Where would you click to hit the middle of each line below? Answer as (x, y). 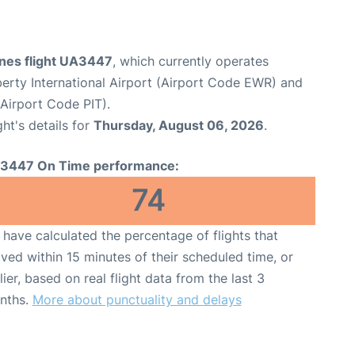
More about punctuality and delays (137, 299)
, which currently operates (191, 61)
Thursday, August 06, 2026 (179, 125)
